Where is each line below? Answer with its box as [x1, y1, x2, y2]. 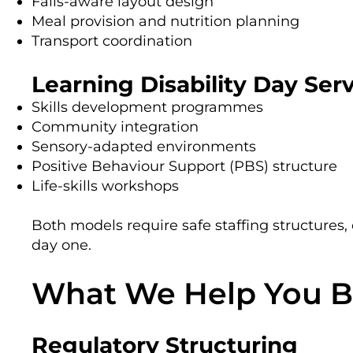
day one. [32, 236, 91, 254]
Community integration [32, 117, 199, 136]
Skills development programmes [32, 98, 263, 116]
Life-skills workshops [32, 176, 179, 195]
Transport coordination [32, 32, 192, 50]
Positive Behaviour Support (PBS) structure [32, 157, 337, 175]
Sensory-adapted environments [32, 137, 256, 155]
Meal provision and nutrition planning [32, 12, 299, 30]
